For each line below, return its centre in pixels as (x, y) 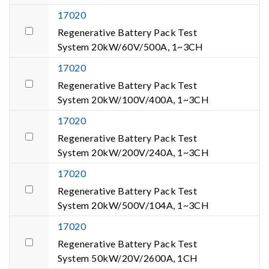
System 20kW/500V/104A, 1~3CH (134, 205)
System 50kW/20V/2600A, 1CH (128, 258)
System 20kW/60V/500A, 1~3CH (131, 47)
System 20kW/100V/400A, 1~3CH (134, 99)
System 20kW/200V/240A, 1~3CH (134, 152)
